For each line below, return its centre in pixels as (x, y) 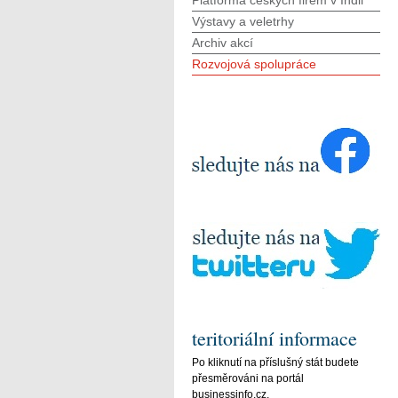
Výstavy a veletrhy (243, 21)
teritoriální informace (275, 338)
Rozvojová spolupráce (254, 64)
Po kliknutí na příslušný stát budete (275, 362)
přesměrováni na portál (248, 378)
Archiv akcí (223, 43)
